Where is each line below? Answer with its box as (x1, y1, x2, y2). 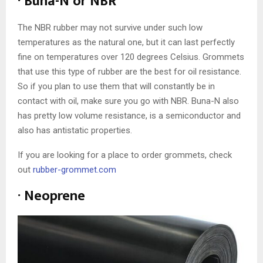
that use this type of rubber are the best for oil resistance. (18, 66, 241, 77)
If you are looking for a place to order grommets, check (18, 150, 232, 161)
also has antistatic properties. (18, 125, 132, 136)
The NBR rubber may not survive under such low (18, 22, 203, 33)
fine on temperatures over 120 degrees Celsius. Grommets (18, 52, 244, 63)
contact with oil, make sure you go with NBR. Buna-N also (18, 96, 239, 107)
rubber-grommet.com (33, 164, 116, 176)
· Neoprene (18, 184, 85, 208)
